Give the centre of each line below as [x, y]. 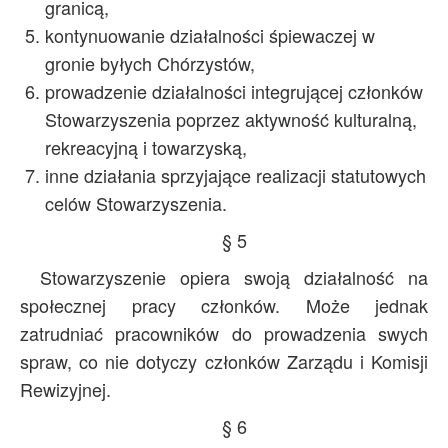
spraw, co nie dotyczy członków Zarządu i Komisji [224, 361]
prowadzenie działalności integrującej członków [234, 91]
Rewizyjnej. [65, 389]
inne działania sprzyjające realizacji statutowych [235, 175]
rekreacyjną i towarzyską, [146, 147]
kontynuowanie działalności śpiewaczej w [210, 35]
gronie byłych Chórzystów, [150, 63]
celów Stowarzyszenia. [136, 203]
